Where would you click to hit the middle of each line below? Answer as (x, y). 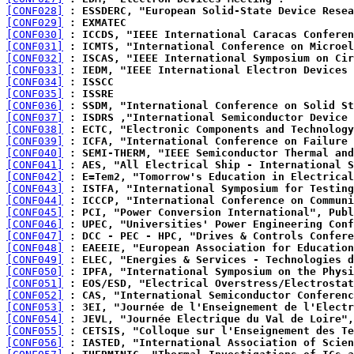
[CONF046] (35, 224)
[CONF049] (35, 260)
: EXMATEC (95, 23)
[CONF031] (35, 46)
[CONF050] (35, 271)
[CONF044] (35, 200)
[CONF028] (35, 11)
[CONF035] (35, 94)
